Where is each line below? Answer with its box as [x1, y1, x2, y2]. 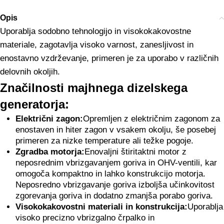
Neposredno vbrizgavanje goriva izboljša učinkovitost [15, 180, 214, 189]
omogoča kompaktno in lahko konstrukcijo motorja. [15, 169, 205, 178]
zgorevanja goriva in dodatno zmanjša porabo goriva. [15, 191, 213, 200]
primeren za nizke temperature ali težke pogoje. [15, 136, 193, 145]
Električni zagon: [15, 114, 83, 123]
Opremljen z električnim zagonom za [82, 114, 220, 123]
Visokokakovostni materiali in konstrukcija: [15, 202, 187, 211]
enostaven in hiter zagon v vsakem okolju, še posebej [15, 125, 216, 134]
